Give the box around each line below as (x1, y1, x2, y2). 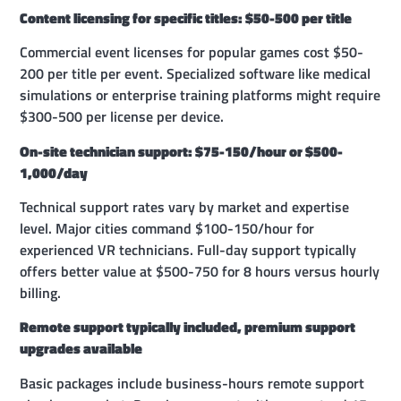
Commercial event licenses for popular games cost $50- (20, 41, 364, 64)
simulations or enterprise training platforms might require (20, 84, 381, 107)
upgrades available (20, 337, 143, 360)
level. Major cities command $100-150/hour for (20, 217, 315, 239)
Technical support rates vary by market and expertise (20, 195, 350, 218)
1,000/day (20, 161, 89, 183)
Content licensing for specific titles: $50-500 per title (20, 6, 353, 29)
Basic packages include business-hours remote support (20, 371, 365, 394)
